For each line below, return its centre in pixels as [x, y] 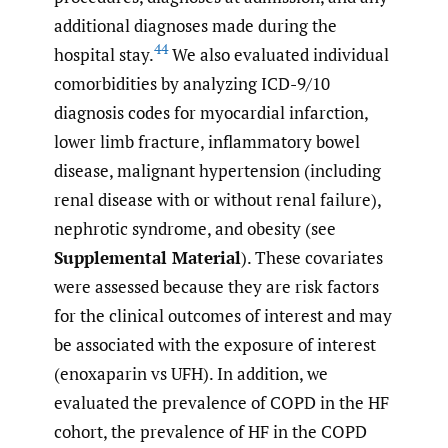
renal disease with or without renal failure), [217, 200]
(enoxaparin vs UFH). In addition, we [191, 374]
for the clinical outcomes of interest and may [223, 316]
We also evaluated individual [278, 55]
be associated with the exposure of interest [215, 345]
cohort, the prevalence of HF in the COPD [210, 432]
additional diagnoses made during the [195, 26]
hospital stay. [104, 55]
